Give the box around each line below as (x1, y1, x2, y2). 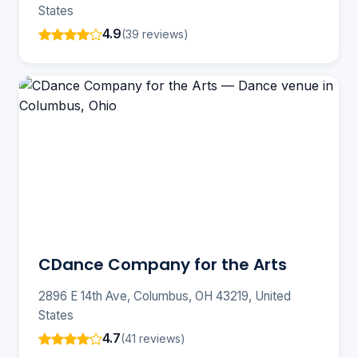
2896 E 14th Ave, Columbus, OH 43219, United (38, 288, 291, 304)
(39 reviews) (121, 26, 189, 41)
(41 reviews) (121, 331, 185, 345)
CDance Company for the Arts (38, 253, 287, 276)
